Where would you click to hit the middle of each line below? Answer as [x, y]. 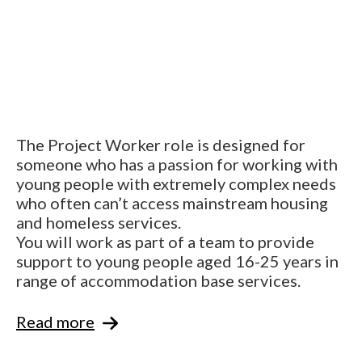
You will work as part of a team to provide [165, 241]
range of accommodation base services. [158, 280]
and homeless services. [99, 222]
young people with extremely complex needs [176, 183]
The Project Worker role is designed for [161, 144]
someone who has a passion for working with [177, 164]
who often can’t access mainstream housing [172, 202]
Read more [55, 321]
